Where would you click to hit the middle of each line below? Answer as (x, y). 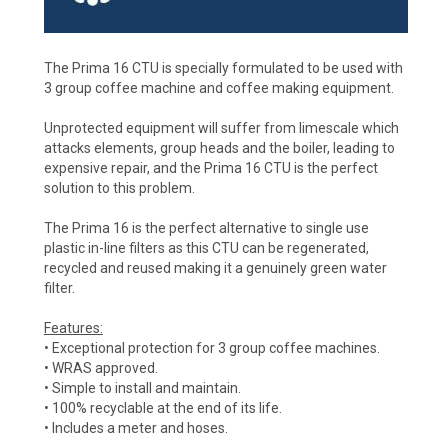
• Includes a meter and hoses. (135, 428)
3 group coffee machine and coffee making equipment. (218, 88)
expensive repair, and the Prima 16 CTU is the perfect (210, 168)
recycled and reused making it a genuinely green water (215, 268)
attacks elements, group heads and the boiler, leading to (219, 148)
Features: (73, 328)
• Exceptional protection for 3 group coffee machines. (211, 348)
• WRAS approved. (100, 368)
